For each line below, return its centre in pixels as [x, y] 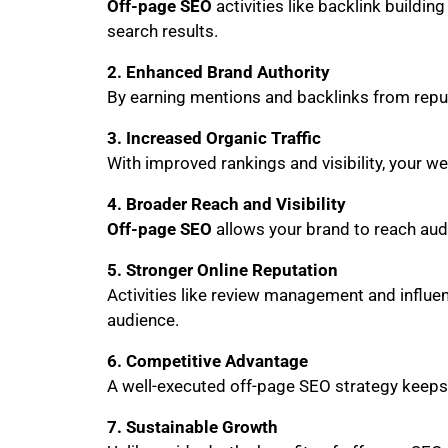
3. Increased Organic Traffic [214, 138]
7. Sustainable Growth [192, 427]
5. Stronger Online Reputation [222, 270]
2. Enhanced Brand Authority [218, 72]
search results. [162, 31]
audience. [143, 320]
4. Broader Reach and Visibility [226, 204]
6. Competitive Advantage [207, 361]
